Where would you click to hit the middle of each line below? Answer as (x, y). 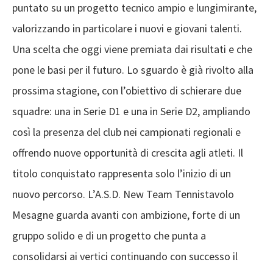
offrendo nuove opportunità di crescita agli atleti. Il (128, 153)
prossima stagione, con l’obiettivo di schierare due (127, 91)
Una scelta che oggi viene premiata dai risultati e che (132, 49)
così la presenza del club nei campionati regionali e (126, 132)
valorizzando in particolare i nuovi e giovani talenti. (127, 29)
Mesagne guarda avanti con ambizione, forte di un (126, 215)
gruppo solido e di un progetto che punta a (109, 236)
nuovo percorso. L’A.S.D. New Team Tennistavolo (123, 194)
